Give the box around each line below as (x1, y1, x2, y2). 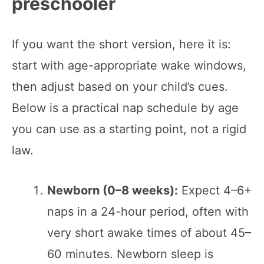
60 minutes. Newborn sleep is (47, 246, 213, 261)
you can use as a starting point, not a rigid (12, 121, 246, 136)
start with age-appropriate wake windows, (12, 58, 246, 72)
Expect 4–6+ (178, 183, 252, 197)
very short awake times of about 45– (47, 225, 251, 240)
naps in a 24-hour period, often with (47, 204, 249, 219)
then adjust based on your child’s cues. (12, 79, 228, 94)
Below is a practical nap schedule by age (12, 100, 239, 115)
